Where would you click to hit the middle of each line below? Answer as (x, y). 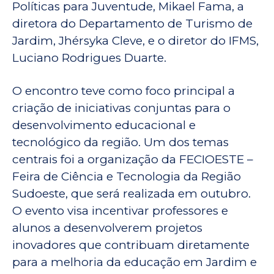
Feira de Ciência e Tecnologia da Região (127, 177)
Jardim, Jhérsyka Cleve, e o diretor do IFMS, (135, 41)
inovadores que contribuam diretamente (131, 245)
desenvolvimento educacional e (104, 125)
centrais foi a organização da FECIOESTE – (133, 160)
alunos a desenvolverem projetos (107, 228)
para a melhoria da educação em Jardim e (135, 262)
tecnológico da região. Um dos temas (120, 143)
